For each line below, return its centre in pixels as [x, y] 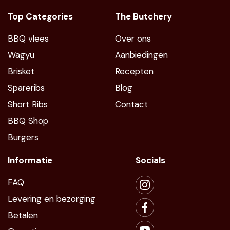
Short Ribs [28, 104]
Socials [150, 160]
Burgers [23, 137]
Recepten [134, 71]
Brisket [21, 71]
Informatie [30, 160]
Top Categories [40, 16]
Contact [131, 104]
